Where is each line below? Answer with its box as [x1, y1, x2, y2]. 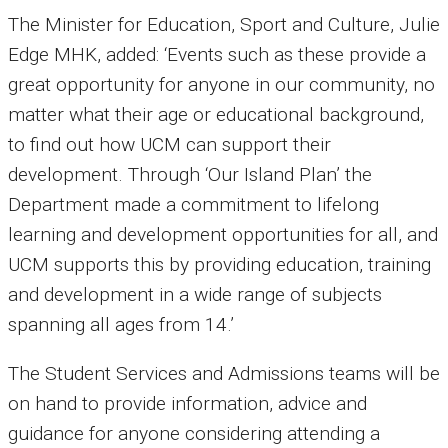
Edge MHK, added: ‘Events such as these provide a [8, 43, 426, 67]
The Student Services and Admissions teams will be [8, 362, 440, 386]
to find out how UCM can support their [8, 133, 331, 157]
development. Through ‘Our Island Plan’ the [8, 163, 372, 187]
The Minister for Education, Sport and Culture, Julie [8, 13, 440, 37]
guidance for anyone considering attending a [8, 422, 380, 446]
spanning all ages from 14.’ [8, 313, 234, 337]
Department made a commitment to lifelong [8, 193, 379, 217]
